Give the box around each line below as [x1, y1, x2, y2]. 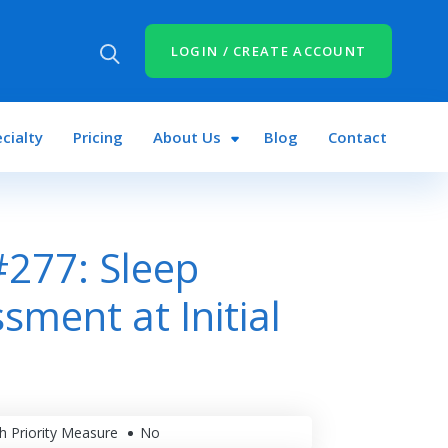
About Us [152, 127, 221, 147]
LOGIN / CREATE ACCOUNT [170, 42, 367, 60]
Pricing [72, 127, 123, 147]
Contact [328, 127, 388, 147]
